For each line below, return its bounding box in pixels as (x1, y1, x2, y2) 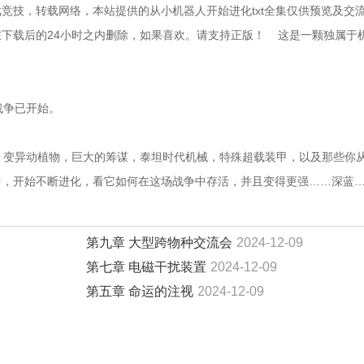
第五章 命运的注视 (86, 284, 193, 298)
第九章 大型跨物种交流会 (86, 236, 232, 249)
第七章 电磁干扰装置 (86, 260, 206, 274)
